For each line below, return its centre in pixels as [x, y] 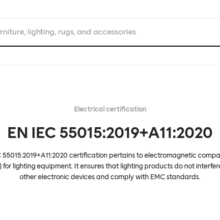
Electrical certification [110, 109]
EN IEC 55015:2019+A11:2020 [110, 133]
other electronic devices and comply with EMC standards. [110, 177]
